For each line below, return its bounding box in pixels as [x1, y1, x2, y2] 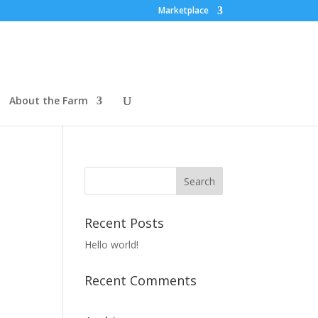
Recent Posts [84, 214, 165, 231]
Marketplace [158, 4, 209, 16]
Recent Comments [84, 272, 197, 289]
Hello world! [84, 238, 139, 251]
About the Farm [9, 94, 88, 107]
